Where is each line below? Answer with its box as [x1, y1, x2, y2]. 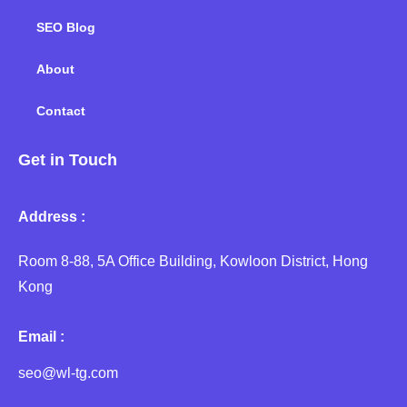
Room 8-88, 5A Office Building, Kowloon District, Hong [18, 253, 368, 270]
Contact [36, 104, 85, 119]
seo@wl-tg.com [18, 365, 118, 382]
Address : [18, 209, 85, 225]
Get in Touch [18, 151, 117, 170]
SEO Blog [36, 20, 95, 35]
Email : [18, 329, 65, 345]
